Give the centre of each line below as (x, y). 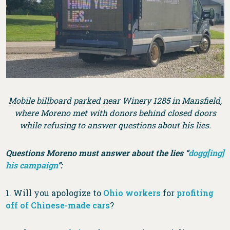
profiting (195, 193)
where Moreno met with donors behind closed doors (115, 113)
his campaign (32, 165)
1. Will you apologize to (55, 193)
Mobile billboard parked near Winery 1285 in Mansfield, (115, 101)
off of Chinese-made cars (58, 205)
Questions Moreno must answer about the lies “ (97, 153)
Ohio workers (132, 193)
